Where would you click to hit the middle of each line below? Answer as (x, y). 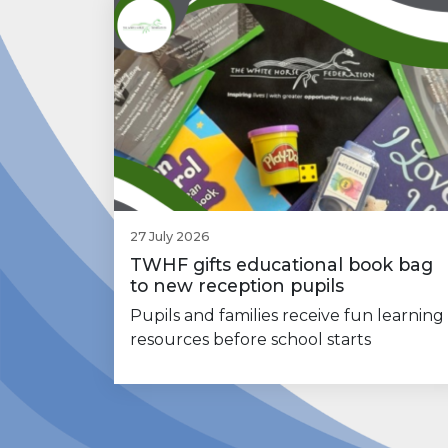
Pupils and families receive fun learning (287, 316)
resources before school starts (250, 340)
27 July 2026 (170, 237)
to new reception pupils (237, 286)
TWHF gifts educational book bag (281, 265)
